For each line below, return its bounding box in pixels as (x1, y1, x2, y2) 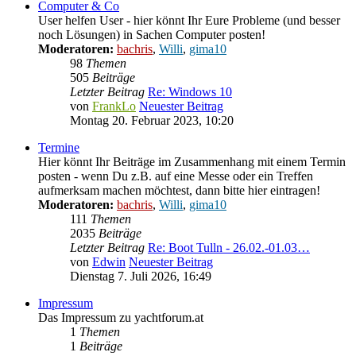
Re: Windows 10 (148, 85, 232, 99)
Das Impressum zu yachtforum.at (38, 311, 203, 325)
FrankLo (92, 99, 136, 114)
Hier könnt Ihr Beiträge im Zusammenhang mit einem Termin (38, 155, 346, 169)
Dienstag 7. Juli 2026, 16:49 (70, 269, 211, 284)
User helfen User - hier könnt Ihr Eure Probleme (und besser (38, 14, 340, 28)
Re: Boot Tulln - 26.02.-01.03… (148, 241, 310, 255)
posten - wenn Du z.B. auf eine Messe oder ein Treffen (38, 169, 313, 184)
